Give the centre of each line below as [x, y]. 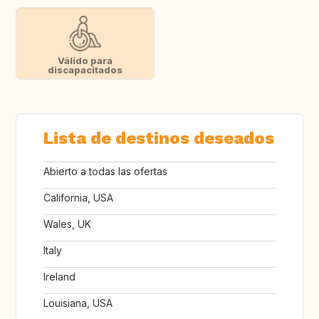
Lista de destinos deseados [159, 138]
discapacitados [85, 70]
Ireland [59, 277]
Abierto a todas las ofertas [105, 172]
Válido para [85, 61]
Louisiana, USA [78, 303]
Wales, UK [67, 224]
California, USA [78, 198]
